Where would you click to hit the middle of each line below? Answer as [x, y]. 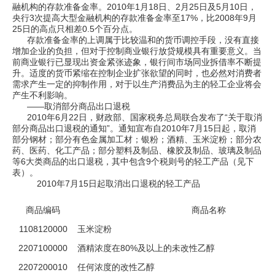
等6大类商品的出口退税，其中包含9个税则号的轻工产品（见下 [133, 161]
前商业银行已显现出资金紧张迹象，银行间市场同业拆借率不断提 [137, 62]
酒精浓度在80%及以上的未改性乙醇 [146, 248]
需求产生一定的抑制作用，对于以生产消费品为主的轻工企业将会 [137, 84]
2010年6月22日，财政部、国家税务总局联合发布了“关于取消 [137, 117]
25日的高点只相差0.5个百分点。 [75, 29]
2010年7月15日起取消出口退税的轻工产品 [106, 184]
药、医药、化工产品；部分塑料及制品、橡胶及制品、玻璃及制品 [137, 150]
